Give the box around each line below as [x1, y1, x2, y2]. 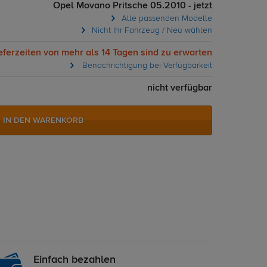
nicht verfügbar [147, 83, 212, 93]
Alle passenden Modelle [119, 14, 212, 23]
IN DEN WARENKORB [2, 116, 83, 125]
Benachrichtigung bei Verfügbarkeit [80, 61, 212, 70]
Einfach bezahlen [33, 254, 116, 265]
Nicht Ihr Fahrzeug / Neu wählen [89, 26, 212, 35]
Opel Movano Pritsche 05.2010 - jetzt [53, 1, 212, 11]
